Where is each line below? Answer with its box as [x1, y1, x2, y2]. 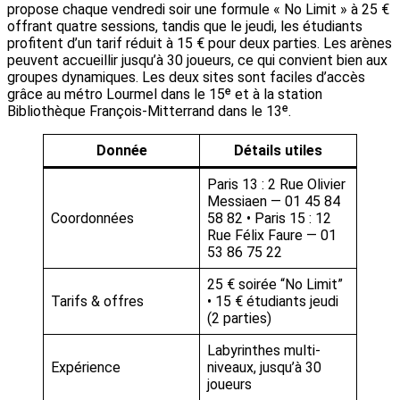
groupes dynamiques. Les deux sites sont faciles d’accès [7, 69, 365, 87]
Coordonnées [51, 210, 134, 228]
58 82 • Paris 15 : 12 [207, 210, 331, 228]
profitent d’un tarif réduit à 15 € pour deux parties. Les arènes [7, 35, 392, 53]
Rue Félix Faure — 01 [207, 227, 337, 245]
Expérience [51, 359, 121, 377]
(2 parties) [207, 310, 271, 328]
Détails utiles [234, 142, 322, 160]
